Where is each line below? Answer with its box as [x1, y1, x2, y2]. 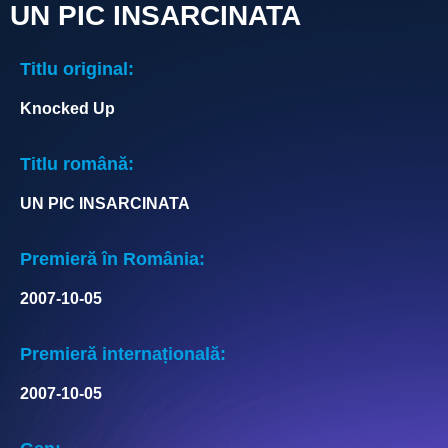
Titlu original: [20, 58, 134, 79]
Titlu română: [20, 153, 134, 174]
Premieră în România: [20, 248, 205, 269]
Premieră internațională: [20, 343, 226, 364]
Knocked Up [20, 99, 115, 117]
